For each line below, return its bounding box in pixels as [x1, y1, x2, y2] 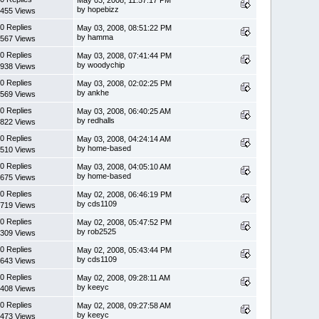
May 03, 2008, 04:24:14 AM [77, 134, 172, 143]
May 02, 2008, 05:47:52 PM [77, 217, 172, 226]
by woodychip [77, 60, 125, 69]
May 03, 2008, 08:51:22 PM [77, 23, 172, 32]
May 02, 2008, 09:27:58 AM [77, 300, 172, 310]
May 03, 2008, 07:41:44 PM [77, 51, 172, 60]
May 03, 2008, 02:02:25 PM [77, 78, 172, 88]
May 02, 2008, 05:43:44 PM [77, 245, 172, 254]
